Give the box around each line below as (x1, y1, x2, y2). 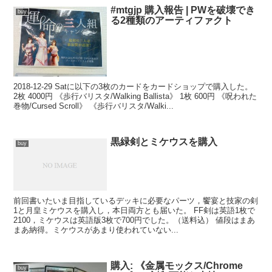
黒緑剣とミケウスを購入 (110, 136, 218, 147)
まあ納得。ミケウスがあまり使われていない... (13, 225, 179, 234)
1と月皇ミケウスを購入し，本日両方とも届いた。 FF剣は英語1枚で (13, 205, 256, 215)
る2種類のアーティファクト (110, 15, 233, 25)
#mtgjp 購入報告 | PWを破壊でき (110, 4, 256, 15)
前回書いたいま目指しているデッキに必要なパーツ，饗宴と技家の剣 (13, 195, 259, 205)
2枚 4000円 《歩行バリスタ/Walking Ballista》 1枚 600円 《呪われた (13, 91, 257, 101)
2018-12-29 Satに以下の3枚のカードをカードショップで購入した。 (13, 81, 253, 91)
